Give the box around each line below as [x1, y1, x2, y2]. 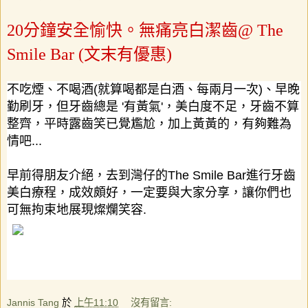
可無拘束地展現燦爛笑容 [7, 203, 143, 217]
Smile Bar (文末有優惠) [7, 45, 172, 64]
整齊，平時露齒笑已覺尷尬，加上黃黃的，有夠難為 [7, 117, 291, 131]
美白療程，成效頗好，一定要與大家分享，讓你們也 [7, 186, 291, 200]
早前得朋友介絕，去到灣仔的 [7, 168, 168, 183]
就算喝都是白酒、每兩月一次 [98, 82, 258, 97]
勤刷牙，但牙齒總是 [7, 100, 118, 114]
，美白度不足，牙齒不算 [163, 100, 299, 114]
